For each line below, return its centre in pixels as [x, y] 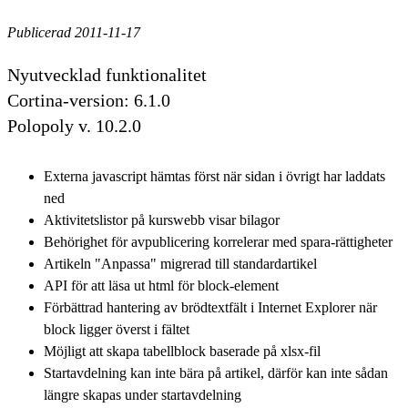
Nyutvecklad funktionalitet [107, 74]
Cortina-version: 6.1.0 [89, 100]
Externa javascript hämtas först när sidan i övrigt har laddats [214, 176]
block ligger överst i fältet [117, 329]
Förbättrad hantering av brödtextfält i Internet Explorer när [210, 307]
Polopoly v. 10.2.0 [74, 125]
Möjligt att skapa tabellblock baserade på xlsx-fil [182, 351]
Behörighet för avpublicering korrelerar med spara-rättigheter [218, 241]
